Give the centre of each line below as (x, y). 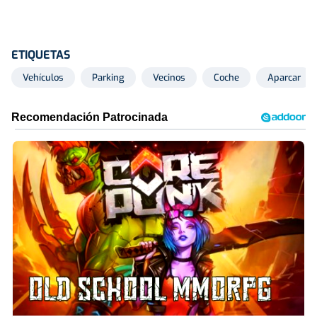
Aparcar (284, 77)
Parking (108, 77)
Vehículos (43, 77)
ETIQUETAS (41, 54)
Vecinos (169, 77)
